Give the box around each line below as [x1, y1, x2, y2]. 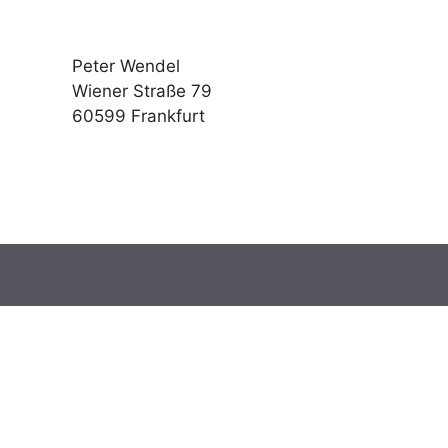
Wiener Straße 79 [72, 81, 212, 102]
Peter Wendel [72, 56, 180, 77]
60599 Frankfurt [72, 106, 205, 127]
